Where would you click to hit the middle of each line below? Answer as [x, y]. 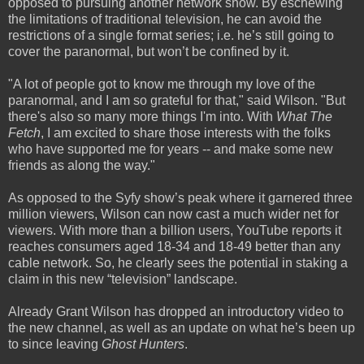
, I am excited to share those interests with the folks [186, 132]
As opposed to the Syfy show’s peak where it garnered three [180, 197]
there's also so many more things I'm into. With [142, 116]
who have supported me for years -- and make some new [171, 149]
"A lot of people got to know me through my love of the [162, 84]
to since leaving [55, 344]
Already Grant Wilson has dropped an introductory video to [176, 311]
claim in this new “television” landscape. [123, 279]
